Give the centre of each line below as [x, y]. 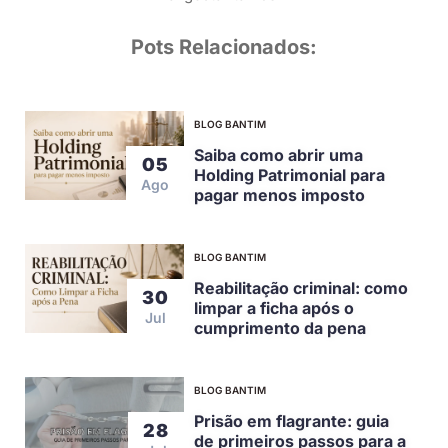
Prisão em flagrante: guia [292, 420]
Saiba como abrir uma [279, 154]
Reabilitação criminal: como [301, 287]
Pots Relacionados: [224, 46]
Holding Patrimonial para [290, 174]
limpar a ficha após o [274, 307]
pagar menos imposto [280, 194]
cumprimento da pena [280, 327]
